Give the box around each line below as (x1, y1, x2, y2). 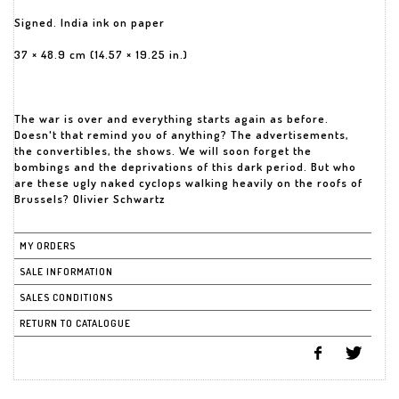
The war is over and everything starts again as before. (14, 111, 329, 126)
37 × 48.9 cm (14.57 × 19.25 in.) (14, 47, 188, 61)
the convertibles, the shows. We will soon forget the (14, 143, 312, 158)
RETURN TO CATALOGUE (20, 317, 131, 330)
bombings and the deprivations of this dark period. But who (14, 159, 356, 174)
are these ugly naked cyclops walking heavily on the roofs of (14, 175, 362, 190)
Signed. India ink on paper (14, 15, 165, 29)
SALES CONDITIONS (20, 291, 113, 304)
